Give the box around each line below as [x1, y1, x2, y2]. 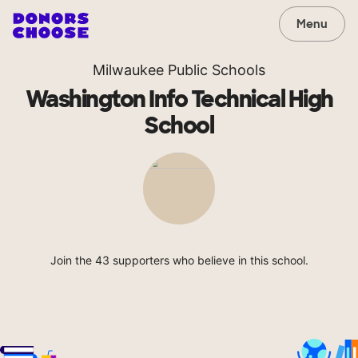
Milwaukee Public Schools [93, 62, 265, 78]
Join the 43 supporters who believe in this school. [50, 253, 308, 267]
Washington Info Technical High [25, 85, 333, 114]
